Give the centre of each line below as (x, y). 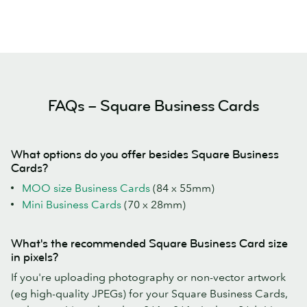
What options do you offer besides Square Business (145, 154)
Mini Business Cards (72, 204)
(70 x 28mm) (153, 204)
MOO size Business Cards (86, 187)
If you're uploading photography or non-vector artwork (148, 277)
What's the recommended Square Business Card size (149, 243)
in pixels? (35, 257)
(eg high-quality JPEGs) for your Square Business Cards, (149, 293)
